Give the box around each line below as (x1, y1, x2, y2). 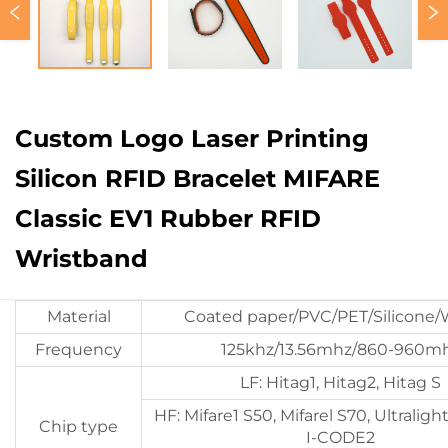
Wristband (15, 244, 148, 273)
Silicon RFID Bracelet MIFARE (15, 164, 380, 193)
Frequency (35, 340, 122, 359)
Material (46, 307, 111, 326)
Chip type (39, 417, 118, 436)
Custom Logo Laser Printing (15, 124, 369, 153)
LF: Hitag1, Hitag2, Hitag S (240, 373, 441, 392)
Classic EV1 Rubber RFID (15, 204, 321, 233)
